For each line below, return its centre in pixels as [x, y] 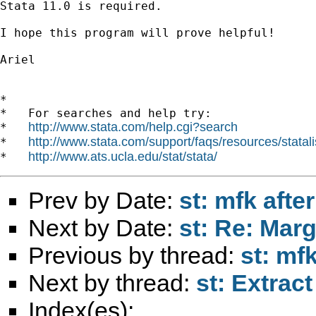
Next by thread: [112, 282]
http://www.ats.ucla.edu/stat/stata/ [123, 156]
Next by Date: [104, 227]
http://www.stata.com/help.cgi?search [133, 127]
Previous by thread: [134, 255]
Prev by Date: [104, 200]
